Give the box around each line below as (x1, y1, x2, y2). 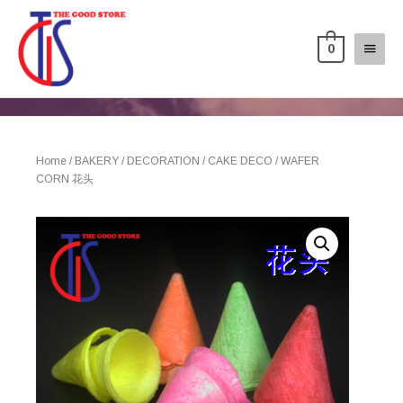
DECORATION (127, 154, 200, 167)
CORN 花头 (36, 172, 94, 185)
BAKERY (75, 154, 119, 167)
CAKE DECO (208, 154, 273, 167)
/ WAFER (273, 154, 319, 167)
